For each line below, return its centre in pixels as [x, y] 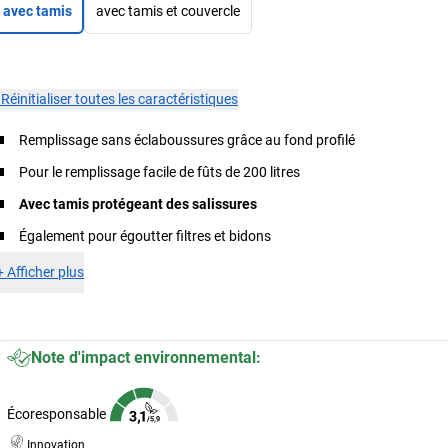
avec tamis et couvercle [168, 10]
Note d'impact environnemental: [146, 357]
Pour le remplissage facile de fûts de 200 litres [160, 171]
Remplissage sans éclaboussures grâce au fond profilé [187, 139]
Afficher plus [46, 271]
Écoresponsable [57, 413]
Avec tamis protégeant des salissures [138, 203]
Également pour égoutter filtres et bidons [145, 235]
